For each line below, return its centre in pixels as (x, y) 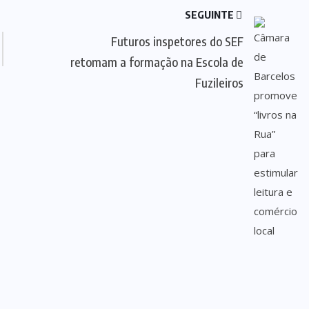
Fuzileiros (219, 82)
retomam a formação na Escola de (157, 62)
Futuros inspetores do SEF (177, 41)
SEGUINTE (210, 14)
